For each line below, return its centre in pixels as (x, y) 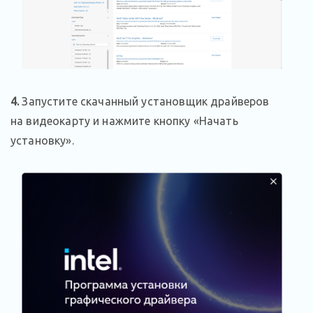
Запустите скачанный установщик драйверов (146, 102)
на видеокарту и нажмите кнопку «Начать (124, 121)
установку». (42, 141)
